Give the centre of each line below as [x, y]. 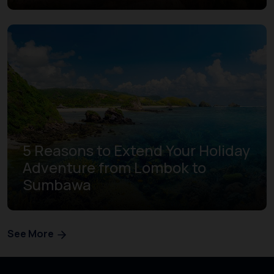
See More [31, 234]
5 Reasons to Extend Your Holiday [136, 150]
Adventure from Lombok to [114, 167]
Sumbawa [57, 184]
